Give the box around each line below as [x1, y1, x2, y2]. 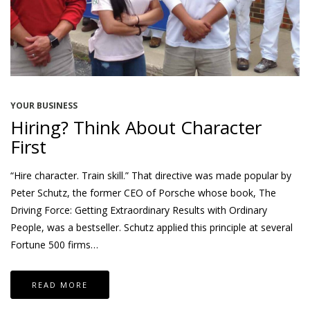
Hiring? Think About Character [10, 114, 262, 140]
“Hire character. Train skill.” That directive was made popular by [10, 168, 291, 182]
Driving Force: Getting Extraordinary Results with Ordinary [10, 203, 267, 217]
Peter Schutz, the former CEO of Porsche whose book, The [10, 185, 276, 199]
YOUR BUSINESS [10, 99, 77, 111]
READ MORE [32, 279, 88, 290]
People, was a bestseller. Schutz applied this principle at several [10, 220, 293, 234]
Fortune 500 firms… [10, 237, 98, 251]
